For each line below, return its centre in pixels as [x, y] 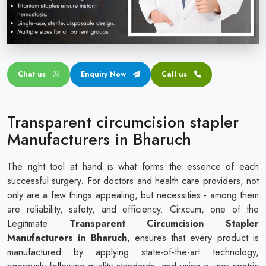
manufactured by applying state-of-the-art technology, [133, 252]
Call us [174, 74]
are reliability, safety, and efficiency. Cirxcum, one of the [133, 209]
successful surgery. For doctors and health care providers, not [133, 180]
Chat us [33, 74]
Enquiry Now [104, 74]
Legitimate [38, 223]
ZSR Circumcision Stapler [80, 56]
